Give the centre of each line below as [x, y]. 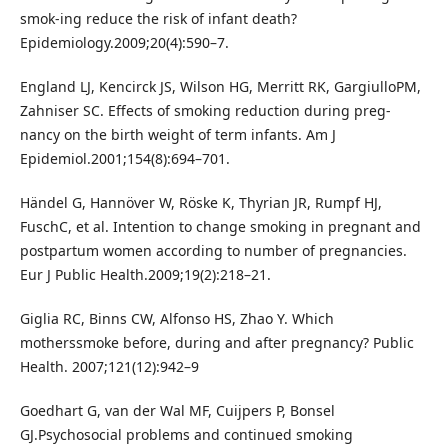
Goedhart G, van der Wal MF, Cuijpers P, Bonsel [177, 411]
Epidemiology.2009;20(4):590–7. [124, 43]
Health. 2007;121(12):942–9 [109, 367]
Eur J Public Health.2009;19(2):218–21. [145, 275]
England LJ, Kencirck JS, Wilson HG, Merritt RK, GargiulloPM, [220, 87]
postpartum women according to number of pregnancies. [213, 251]
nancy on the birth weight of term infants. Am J [177, 135]
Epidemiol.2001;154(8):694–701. [124, 159]
